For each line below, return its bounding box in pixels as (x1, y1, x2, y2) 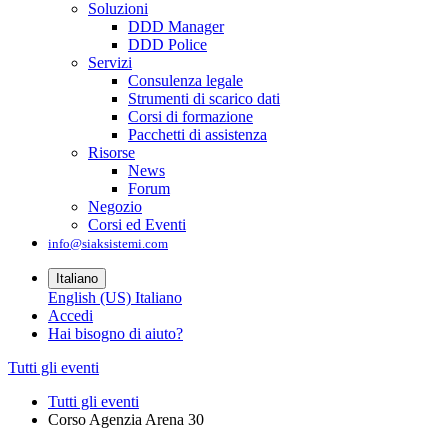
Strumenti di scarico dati (128, 90, 280, 108)
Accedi (48, 307, 93, 325)
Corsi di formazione (128, 108, 253, 126)
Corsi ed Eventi (88, 216, 186, 234)
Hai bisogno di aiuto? (48, 325, 183, 343)
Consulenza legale (128, 72, 243, 90)
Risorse (88, 144, 135, 162)
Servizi (88, 54, 132, 72)
